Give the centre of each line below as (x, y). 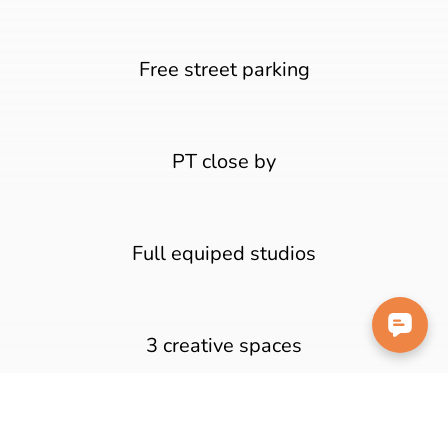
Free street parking (224, 69)
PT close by (224, 161)
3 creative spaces (224, 345)
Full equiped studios (224, 253)
